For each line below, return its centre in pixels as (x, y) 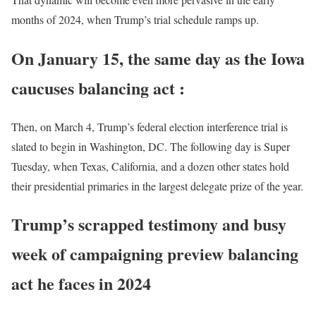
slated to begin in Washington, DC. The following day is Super (151, 146)
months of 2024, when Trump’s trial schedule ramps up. (135, 19)
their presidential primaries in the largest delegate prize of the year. (157, 186)
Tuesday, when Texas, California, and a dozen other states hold (150, 166)
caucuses (43, 87)
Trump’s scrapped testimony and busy (149, 224)
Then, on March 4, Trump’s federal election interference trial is (150, 126)
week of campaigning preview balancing (155, 254)
